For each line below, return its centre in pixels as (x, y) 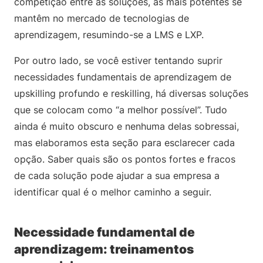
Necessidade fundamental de (104, 232)
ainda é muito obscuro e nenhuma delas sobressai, (127, 126)
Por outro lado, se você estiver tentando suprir (118, 60)
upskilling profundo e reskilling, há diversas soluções (131, 93)
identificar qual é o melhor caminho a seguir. (114, 192)
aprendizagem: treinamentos (104, 249)
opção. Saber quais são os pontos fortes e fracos (125, 159)
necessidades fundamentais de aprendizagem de (123, 77)
